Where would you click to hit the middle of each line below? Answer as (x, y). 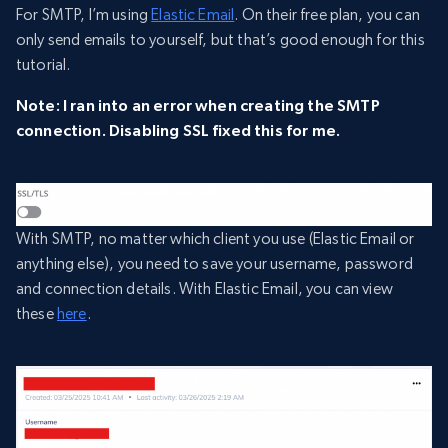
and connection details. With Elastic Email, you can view (204, 289)
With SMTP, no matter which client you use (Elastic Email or (215, 239)
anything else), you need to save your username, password (214, 264)
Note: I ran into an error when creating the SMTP (198, 105)
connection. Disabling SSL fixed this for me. (178, 130)
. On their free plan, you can (327, 15)
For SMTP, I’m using (84, 15)
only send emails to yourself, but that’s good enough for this (220, 40)
